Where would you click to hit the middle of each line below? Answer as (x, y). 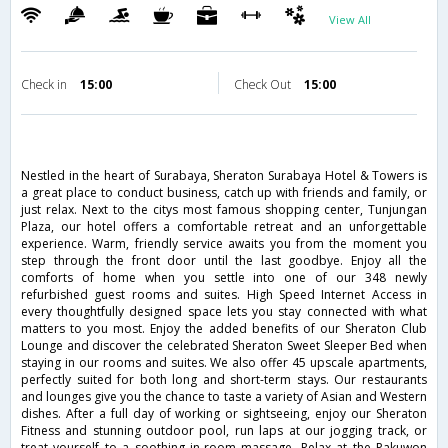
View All (350, 20)
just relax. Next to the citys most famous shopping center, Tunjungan (224, 210)
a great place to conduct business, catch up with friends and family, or (224, 193)
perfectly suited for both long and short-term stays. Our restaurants (224, 380)
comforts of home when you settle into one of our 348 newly (224, 278)
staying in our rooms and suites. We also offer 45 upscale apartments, (224, 363)
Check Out (264, 85)
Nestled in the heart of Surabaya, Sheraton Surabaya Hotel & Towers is (224, 176)
